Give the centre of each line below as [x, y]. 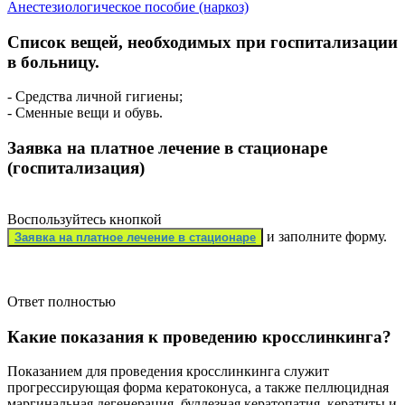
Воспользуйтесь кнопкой [85, 219]
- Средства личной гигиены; [95, 97]
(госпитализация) [76, 168]
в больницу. [53, 61]
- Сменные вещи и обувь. [85, 113]
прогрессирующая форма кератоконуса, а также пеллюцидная [198, 388]
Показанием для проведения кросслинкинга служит [168, 372]
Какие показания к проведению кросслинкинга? [199, 336]
